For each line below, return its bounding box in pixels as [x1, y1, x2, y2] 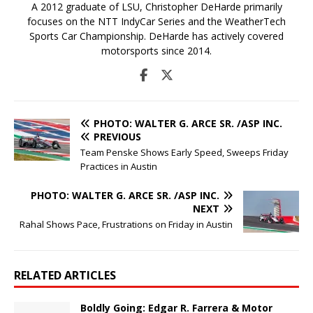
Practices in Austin [80, 159, 157, 173]
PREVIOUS [94, 129, 141, 143]
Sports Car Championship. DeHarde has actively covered [29, 29, 284, 43]
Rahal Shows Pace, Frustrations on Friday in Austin [20, 217, 233, 231]
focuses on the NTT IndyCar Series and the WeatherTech [27, 14, 286, 28]
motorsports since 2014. [101, 43, 212, 57]
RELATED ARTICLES [14, 267, 116, 283]
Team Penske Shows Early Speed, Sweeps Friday [80, 145, 289, 159]
